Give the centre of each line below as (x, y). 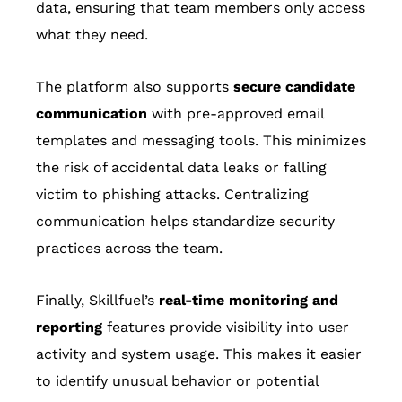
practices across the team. (129, 249)
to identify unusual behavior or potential (177, 381)
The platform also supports (135, 87)
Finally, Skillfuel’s (97, 301)
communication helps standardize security (185, 222)
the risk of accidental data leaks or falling (181, 168)
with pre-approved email (236, 114)
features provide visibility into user (226, 328)
